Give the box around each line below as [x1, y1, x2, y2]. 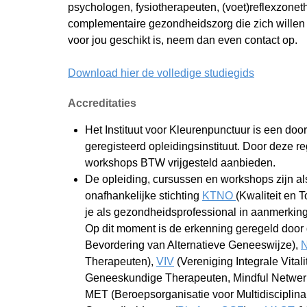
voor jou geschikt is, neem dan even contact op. [68, 34, 297, 46]
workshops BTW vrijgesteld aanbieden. [85, 157, 275, 169]
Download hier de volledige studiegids [68, 67, 254, 79]
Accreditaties [68, 97, 136, 109]
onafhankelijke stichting [85, 190, 202, 201]
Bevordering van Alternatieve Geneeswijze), [85, 239, 301, 251]
